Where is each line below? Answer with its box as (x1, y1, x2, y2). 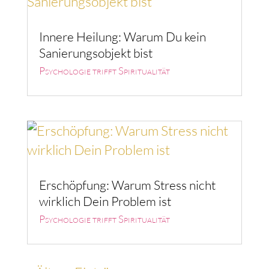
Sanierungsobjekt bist (38, 44, 153, 61)
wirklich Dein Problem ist (38, 193, 171, 210)
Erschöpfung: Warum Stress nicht (38, 177, 216, 193)
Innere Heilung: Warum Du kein (38, 28, 206, 44)
